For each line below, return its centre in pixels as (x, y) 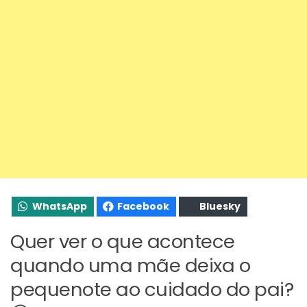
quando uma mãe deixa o (130, 265)
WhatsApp (60, 206)
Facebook (143, 206)
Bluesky (220, 206)
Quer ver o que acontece (123, 241)
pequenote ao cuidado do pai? (152, 289)
